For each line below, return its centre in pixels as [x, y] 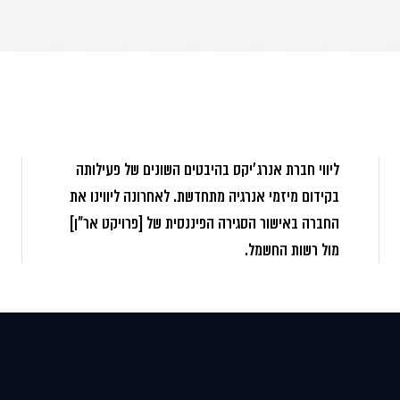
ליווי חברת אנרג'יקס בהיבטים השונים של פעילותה [208, 170]
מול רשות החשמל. [292, 250]
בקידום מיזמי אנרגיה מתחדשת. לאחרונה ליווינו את [205, 196]
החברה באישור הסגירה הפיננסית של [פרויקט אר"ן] [205, 223]
